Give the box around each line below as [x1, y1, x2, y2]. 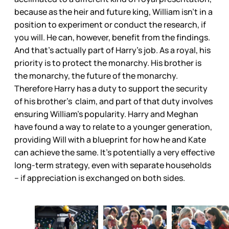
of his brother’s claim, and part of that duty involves [14, 96, 213, 107]
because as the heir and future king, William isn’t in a [14, 6, 213, 18]
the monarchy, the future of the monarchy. [14, 70, 178, 82]
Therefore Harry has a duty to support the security [14, 83, 208, 95]
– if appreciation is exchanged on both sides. [14, 172, 187, 184]
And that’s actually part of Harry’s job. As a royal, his [14, 44, 211, 56]
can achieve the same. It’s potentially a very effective [14, 147, 215, 158]
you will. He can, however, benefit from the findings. [14, 32, 210, 43]
